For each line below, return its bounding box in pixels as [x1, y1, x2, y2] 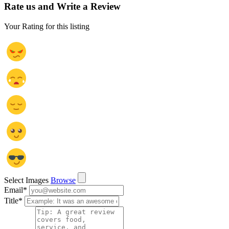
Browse [51, 176, 76, 185]
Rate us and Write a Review [4, 1, 121, 12]
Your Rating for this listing [4, 22, 89, 31]
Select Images [4, 176, 49, 185]
